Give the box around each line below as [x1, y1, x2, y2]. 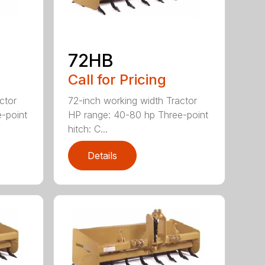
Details [88, 149, 118, 161]
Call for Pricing [68, 70, 167, 88]
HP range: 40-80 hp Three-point [68, 108, 209, 121]
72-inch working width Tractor [68, 94, 198, 106]
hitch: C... [68, 122, 108, 135]
